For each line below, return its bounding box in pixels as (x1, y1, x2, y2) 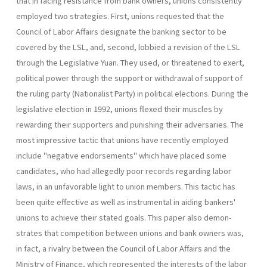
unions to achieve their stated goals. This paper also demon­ (16, 211, 232, 223)
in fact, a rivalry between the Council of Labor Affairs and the (16, 242, 231, 254)
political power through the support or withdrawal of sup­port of (16, 72, 243, 83)
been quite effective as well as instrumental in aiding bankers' (16, 195, 235, 207)
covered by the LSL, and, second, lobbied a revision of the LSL (16, 41, 240, 52)
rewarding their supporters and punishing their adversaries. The (16, 118, 244, 130)
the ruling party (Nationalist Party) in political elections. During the (16, 87, 249, 99)
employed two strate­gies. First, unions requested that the (16, 10, 224, 21)
